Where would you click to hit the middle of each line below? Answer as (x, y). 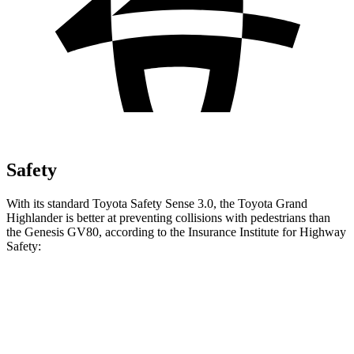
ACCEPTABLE (290, 332)
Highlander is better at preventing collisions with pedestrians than (168, 217)
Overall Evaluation (89, 332)
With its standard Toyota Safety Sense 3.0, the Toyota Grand (157, 203)
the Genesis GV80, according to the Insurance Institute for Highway (176, 232)
